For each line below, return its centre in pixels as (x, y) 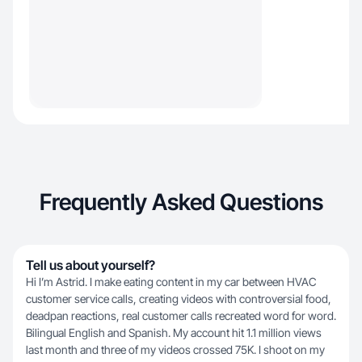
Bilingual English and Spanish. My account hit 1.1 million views (174, 333)
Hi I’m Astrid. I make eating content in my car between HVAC (171, 282)
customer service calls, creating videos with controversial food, (179, 299)
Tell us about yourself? (90, 265)
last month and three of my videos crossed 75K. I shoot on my (175, 349)
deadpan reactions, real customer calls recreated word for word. (181, 316)
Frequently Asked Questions (181, 202)
